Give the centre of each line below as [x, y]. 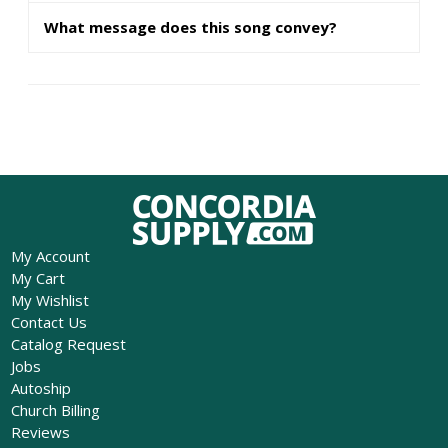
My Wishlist [49, 299]
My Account [50, 255]
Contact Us [48, 321]
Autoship [40, 387]
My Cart [37, 277]
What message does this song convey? [190, 27]
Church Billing [55, 409]
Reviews [40, 431]
